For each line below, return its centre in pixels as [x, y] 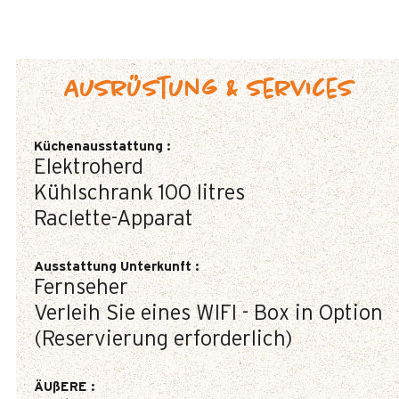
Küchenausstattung [100, 147]
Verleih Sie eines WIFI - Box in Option [208, 313]
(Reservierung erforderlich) [163, 339]
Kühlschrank [94, 193]
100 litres [202, 193]
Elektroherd [89, 167]
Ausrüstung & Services [208, 90]
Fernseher [81, 288]
